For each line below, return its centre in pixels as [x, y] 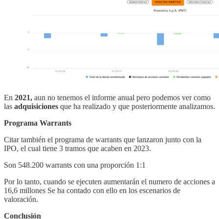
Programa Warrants [38, 123]
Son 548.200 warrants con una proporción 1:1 [75, 165]
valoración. [21, 199]
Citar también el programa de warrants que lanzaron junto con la [103, 139]
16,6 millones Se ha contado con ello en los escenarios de [92, 190]
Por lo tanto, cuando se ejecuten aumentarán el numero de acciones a [109, 181]
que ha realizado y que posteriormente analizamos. [137, 106]
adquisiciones [36, 106]
